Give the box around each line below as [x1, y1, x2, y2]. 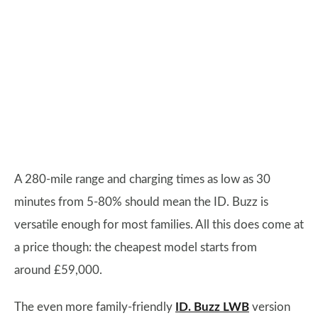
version [249, 300, 290, 313]
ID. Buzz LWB [175, 300, 249, 313]
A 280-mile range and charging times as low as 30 [14, 172, 270, 185]
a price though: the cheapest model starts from [14, 241, 257, 253]
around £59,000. [14, 263, 105, 276]
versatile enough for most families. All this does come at [14, 218, 304, 231]
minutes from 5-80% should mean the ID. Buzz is [14, 195, 268, 208]
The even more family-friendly [14, 300, 175, 313]
